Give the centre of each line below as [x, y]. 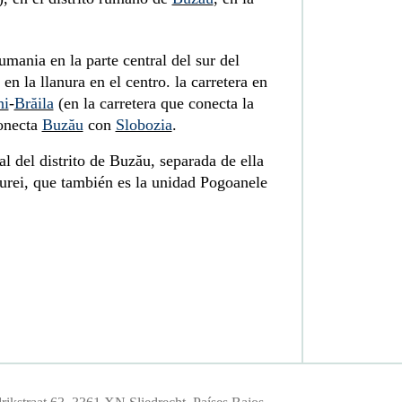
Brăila [34, 103]
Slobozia [144, 124]
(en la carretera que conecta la [153, 103]
